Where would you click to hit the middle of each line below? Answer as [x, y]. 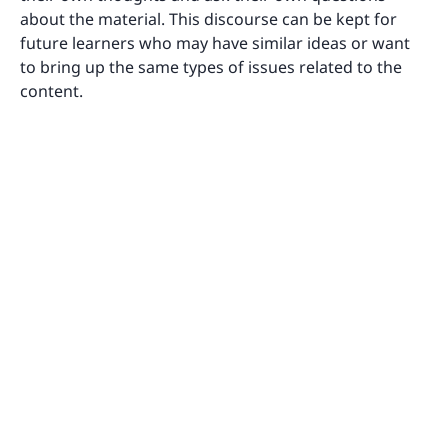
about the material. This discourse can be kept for [208, 19]
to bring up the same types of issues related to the [211, 67]
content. [51, 91]
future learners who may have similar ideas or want [215, 43]
